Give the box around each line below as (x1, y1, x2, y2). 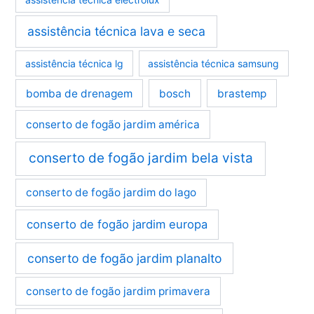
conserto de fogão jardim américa (26, 118, 200, 132)
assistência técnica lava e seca (27, 24, 206, 39)
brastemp (217, 86, 266, 100)
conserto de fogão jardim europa (27, 217, 208, 232)
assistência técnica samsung (148, 57, 280, 69)
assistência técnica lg (25, 57, 124, 69)
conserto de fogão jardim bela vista (28, 150, 253, 167)
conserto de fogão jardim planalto (27, 250, 222, 266)
